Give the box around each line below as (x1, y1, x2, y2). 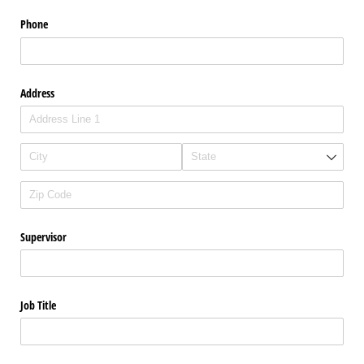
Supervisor (20, 228, 67, 245)
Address (20, 84, 54, 101)
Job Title (20, 297, 56, 314)
